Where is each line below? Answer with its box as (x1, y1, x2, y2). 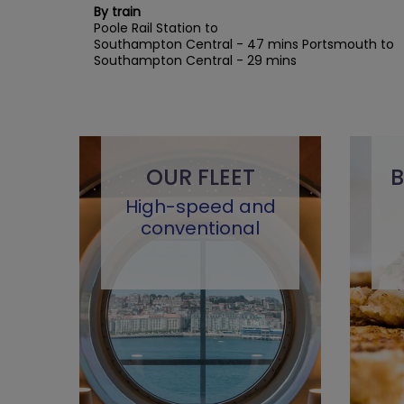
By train (94, 3, 141, 22)
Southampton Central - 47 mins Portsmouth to (94, 35, 394, 54)
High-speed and (124, 193, 276, 219)
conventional (141, 215, 260, 241)
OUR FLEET (145, 161, 255, 192)
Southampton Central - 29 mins (94, 51, 297, 70)
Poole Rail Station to (94, 19, 218, 38)
